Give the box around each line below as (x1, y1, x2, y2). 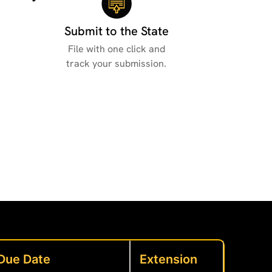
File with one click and (68, 42, 166, 55)
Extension (140, 252, 198, 267)
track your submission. (66, 56, 168, 70)
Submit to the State (64, 22, 169, 39)
